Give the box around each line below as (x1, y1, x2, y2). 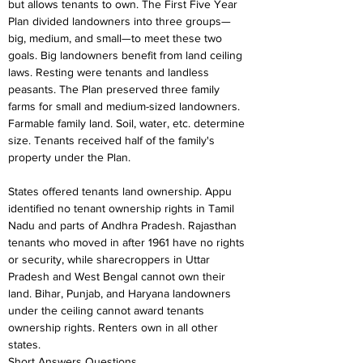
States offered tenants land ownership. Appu (8, 185, 235, 198)
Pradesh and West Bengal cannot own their (8, 270, 228, 283)
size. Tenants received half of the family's (8, 134, 218, 147)
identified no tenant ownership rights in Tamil (8, 202, 237, 215)
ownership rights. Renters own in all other (8, 321, 221, 334)
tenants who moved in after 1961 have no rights (8, 236, 248, 249)
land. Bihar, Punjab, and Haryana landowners (8, 287, 234, 300)
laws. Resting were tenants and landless (8, 66, 212, 79)
